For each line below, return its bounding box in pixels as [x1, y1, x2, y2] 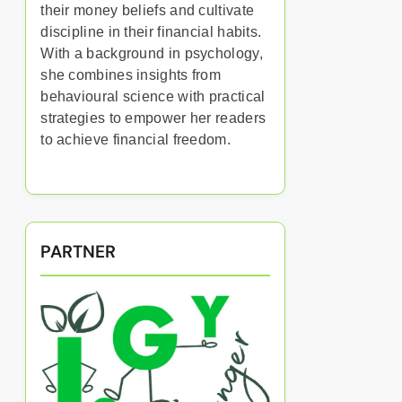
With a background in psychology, [40, 46, 263, 61]
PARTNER [40, 240, 117, 263]
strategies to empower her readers [40, 110, 267, 126]
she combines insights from [40, 67, 222, 83]
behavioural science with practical [40, 89, 266, 104]
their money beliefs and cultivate [40, 3, 255, 18]
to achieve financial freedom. [40, 132, 231, 147]
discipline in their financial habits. [40, 24, 262, 39]
